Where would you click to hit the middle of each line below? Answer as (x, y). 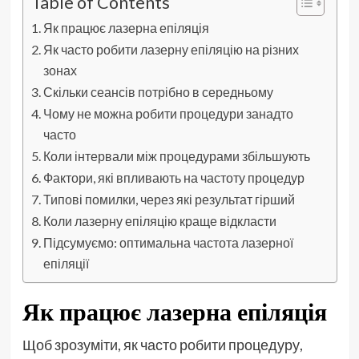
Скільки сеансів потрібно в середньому (158, 91)
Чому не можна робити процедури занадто (168, 113)
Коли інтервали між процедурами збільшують (176, 155)
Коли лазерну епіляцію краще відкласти (159, 220)
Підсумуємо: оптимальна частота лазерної (168, 242)
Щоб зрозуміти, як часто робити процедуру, (162, 344)
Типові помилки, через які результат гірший (169, 199)
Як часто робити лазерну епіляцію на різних (171, 49)
